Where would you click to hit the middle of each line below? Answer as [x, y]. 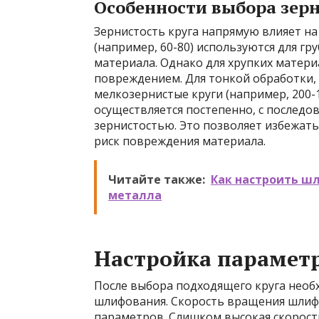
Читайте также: [157, 179]
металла [135, 195]
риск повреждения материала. [180, 141]
